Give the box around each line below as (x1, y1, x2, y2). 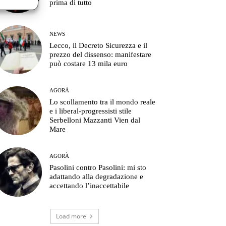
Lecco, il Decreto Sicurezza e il (49, 41, 148, 50)
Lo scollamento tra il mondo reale (49, 98, 156, 106)
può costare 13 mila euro (49, 60, 128, 68)
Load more (56, 211, 86, 220)
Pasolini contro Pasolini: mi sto (49, 163, 147, 172)
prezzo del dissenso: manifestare (49, 50, 152, 59)
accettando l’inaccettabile (49, 182, 130, 190)
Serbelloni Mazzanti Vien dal (49, 116, 141, 125)
